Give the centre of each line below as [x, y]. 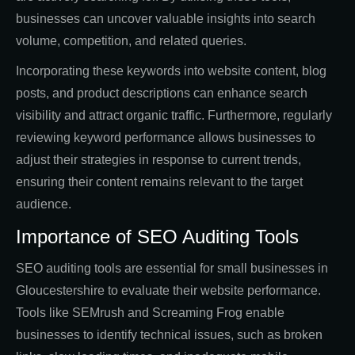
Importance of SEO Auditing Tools [157, 237]
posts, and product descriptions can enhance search [162, 94]
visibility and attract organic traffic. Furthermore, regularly [174, 116]
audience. [44, 204]
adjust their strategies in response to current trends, [158, 160]
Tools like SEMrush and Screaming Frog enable [150, 313]
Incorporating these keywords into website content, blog [171, 71]
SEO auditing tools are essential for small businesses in [172, 269]
